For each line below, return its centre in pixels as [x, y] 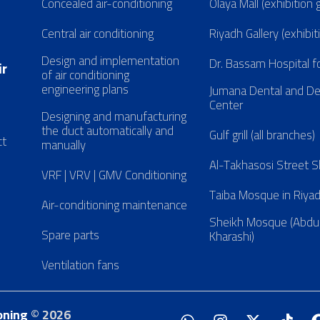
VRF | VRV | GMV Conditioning [114, 175]
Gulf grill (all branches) [262, 135]
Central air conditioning [97, 34]
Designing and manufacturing [114, 117]
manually [63, 145]
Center [226, 105]
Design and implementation [110, 61]
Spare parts [70, 235]
